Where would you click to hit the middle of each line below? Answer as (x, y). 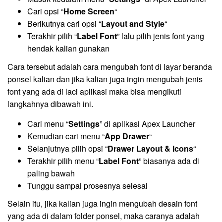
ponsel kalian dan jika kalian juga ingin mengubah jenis (105, 79)
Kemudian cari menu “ (66, 136)
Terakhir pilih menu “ (63, 161)
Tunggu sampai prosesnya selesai (87, 185)
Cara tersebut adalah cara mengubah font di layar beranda (110, 66)
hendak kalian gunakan (68, 49)
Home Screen (89, 11)
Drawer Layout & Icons (150, 148)
